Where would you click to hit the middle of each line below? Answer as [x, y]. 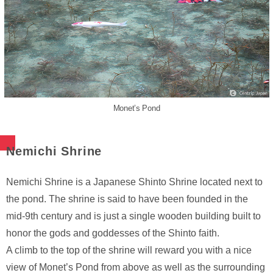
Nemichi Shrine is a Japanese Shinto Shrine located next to [134, 182]
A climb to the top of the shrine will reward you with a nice [129, 250]
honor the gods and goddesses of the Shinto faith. [113, 233]
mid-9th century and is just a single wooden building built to [133, 216]
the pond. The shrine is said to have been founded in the [127, 199]
